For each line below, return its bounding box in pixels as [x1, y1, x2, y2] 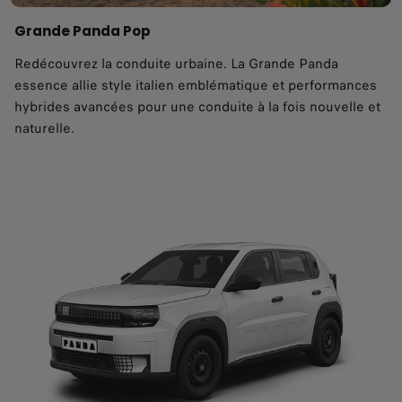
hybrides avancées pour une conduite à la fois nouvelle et [14, 97, 380, 118]
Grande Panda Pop [14, 22, 162, 41]
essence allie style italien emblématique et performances [14, 75, 377, 96]
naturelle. [14, 118, 74, 139]
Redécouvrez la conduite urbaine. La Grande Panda [14, 54, 338, 74]
